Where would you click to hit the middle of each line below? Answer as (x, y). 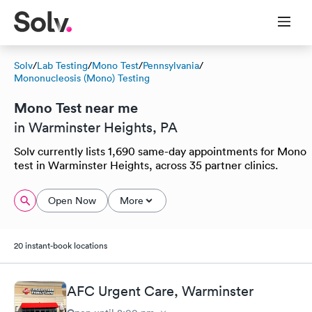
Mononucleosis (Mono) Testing (82, 78)
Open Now (72, 201)
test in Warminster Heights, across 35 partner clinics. (146, 165)
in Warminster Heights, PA (96, 127)
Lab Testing (62, 65)
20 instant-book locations (61, 245)
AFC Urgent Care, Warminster (160, 291)
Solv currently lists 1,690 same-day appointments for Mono (160, 151)
